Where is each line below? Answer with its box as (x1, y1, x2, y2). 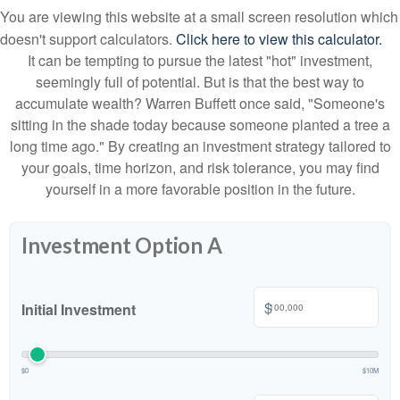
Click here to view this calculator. (176, 29, 382, 50)
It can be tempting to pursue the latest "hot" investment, (28, 50, 372, 71)
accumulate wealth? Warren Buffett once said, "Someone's (15, 93, 385, 114)
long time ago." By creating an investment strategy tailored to (9, 136, 391, 157)
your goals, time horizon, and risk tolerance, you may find (21, 157, 379, 179)
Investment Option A (21, 232, 222, 259)
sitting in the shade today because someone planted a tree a (10, 114, 390, 136)
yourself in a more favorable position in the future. (45, 179, 355, 200)
